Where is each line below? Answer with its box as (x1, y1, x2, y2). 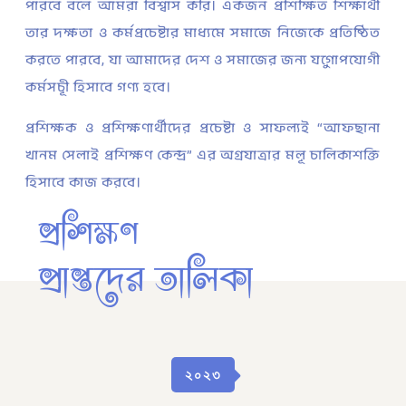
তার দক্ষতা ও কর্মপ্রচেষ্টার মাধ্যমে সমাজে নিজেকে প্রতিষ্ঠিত (25, 20, 381, 45)
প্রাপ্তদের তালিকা (37, 256, 254, 310)
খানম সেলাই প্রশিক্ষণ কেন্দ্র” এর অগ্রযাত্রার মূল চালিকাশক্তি (25, 142, 381, 168)
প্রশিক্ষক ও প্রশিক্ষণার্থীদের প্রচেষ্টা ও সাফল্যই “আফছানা (25, 115, 381, 140)
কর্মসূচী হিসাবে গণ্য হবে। (25, 74, 171, 100)
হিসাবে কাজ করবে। (25, 169, 141, 195)
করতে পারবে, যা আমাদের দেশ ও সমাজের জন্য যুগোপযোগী (25, 47, 381, 72)
